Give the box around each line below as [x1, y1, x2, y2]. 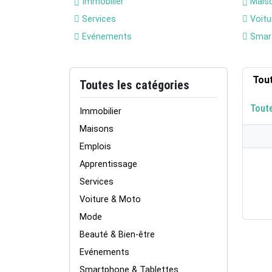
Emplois [80, 141, 111, 152]
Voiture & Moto [80, 194, 141, 205]
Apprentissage [80, 159, 137, 169]
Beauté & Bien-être [80, 229, 155, 240]
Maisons [80, 124, 114, 134]
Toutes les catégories [80, 78, 189, 92]
